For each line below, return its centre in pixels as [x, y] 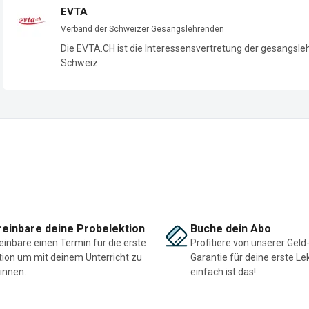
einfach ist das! [223, 271]
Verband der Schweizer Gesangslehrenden [142, 29]
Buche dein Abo [231, 228]
